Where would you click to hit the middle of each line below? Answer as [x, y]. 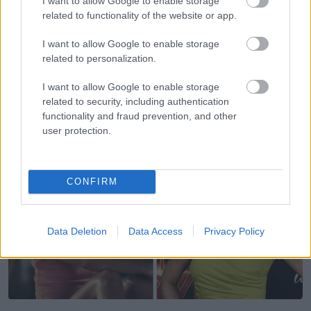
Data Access [155, 231]
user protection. [77, 130]
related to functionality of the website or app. [140, 15]
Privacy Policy [234, 231]
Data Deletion [77, 231]
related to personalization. [99, 58]
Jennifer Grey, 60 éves [63, 110]
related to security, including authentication [136, 101]
